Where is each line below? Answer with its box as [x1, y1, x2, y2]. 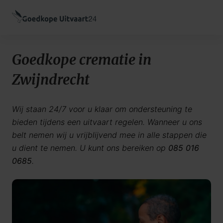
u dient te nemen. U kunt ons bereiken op [12, 143, 168, 153]
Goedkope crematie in [12, 51, 151, 69]
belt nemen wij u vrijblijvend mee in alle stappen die [12, 130, 207, 140]
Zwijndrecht [12, 71, 90, 89]
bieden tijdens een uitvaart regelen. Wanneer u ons [12, 117, 202, 127]
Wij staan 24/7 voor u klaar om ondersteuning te [12, 104, 192, 114]
